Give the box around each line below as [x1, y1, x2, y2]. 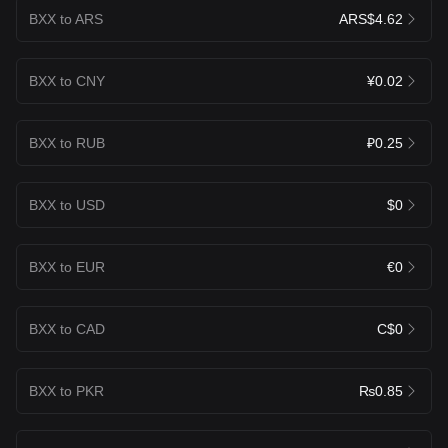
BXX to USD [29, 196, 105, 213]
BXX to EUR [29, 258, 105, 275]
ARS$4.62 [339, 10, 403, 27]
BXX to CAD [29, 320, 105, 337]
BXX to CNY [29, 72, 105, 89]
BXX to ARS [29, 10, 103, 27]
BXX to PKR [29, 382, 104, 399]
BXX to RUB [29, 134, 105, 151]
